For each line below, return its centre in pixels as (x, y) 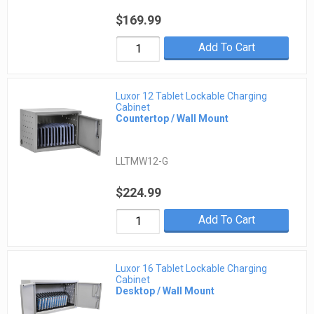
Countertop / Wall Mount (172, 119)
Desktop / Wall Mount (165, 291)
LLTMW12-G (142, 162)
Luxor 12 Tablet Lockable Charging (192, 96)
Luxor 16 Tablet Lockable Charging (192, 269)
